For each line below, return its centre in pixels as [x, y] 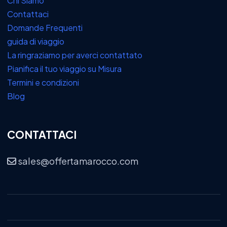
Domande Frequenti [45, 28]
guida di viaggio [35, 41]
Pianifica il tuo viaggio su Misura [64, 69]
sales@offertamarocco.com [78, 161]
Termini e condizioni [43, 82]
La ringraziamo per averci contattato [74, 55]
